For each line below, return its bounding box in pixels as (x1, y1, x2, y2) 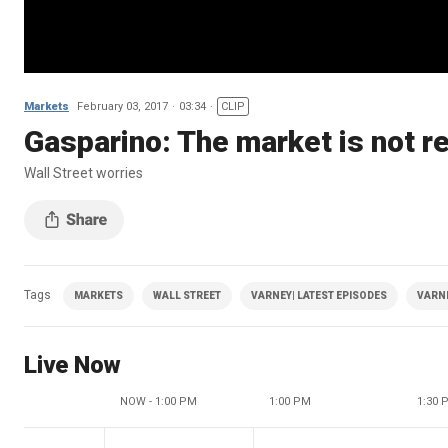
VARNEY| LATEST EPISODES (251, 289, 387, 301)
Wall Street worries (24, 164, 143, 181)
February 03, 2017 (77, 99, 168, 113)
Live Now (24, 350, 121, 379)
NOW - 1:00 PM (120, 394, 197, 408)
